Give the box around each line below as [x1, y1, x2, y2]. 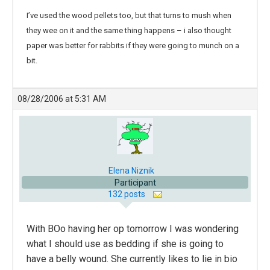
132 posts [107, 189, 147, 199]
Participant [114, 178, 156, 187]
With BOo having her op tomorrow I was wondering [27, 223, 239, 234]
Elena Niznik [108, 166, 154, 175]
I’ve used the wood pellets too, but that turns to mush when [27, 11, 231, 20]
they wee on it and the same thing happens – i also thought [27, 26, 231, 35]
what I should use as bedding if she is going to [27, 238, 224, 250]
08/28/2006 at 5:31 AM [17, 94, 106, 104]
